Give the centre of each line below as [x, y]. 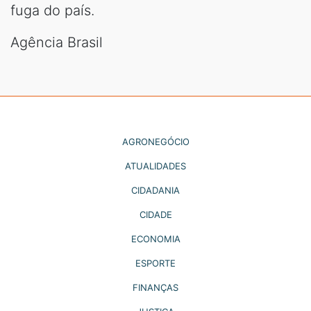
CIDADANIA [155, 190]
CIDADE [155, 214]
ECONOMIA [155, 238]
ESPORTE [155, 263]
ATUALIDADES [155, 166]
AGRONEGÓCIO [155, 141]
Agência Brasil [57, 42]
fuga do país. [52, 10]
